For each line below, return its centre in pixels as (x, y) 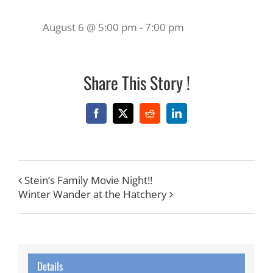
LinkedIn (193, 117)
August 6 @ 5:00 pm (90, 27)
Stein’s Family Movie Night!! (88, 180)
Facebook (114, 117)
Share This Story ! (136, 82)
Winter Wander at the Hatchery (93, 194)
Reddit (162, 117)
